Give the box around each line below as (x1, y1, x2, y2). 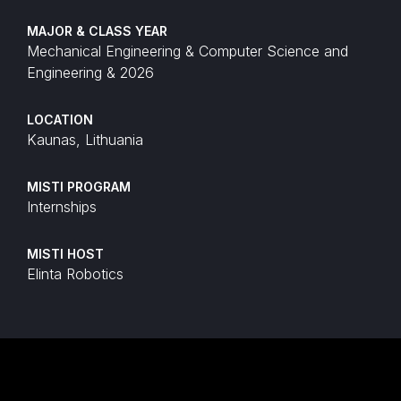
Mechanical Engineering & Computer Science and (27, 42, 348, 61)
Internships (27, 198, 97, 217)
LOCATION (27, 112, 93, 128)
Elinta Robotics (27, 265, 124, 284)
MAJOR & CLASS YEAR (27, 23, 167, 39)
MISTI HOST (27, 246, 104, 262)
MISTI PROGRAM (27, 179, 131, 195)
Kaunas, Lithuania (27, 131, 143, 149)
